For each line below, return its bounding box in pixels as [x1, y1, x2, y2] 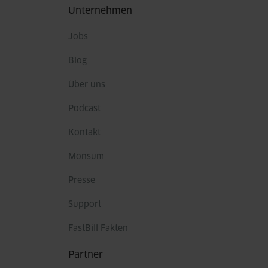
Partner [68, 250, 103, 260]
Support [68, 200, 101, 209]
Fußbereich [9, 4, 62, 13]
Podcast [68, 105, 100, 113]
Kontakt [68, 129, 100, 137]
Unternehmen [68, 6, 132, 16]
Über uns [68, 81, 105, 89]
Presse [68, 176, 95, 185]
